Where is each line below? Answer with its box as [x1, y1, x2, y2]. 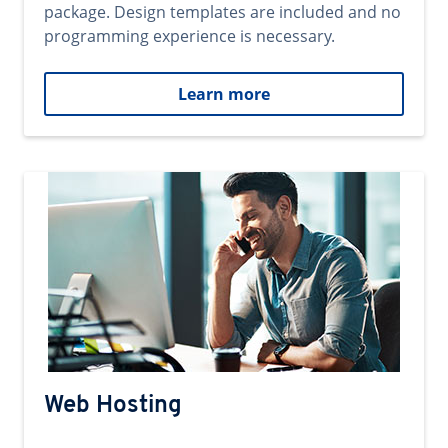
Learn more [178, 83, 270, 105]
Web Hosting [44, 394, 182, 418]
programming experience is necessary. [44, 25, 335, 47]
